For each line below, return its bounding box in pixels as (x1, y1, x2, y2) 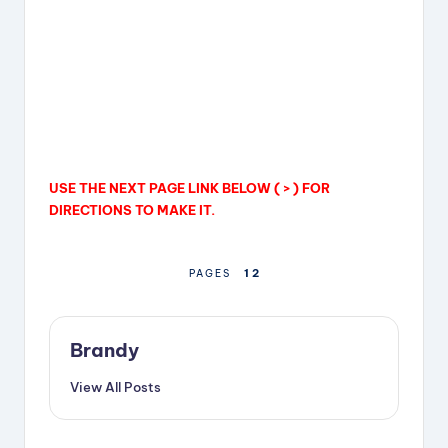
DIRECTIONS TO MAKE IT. (49, 202, 215, 219)
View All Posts (70, 379, 161, 396)
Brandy (70, 338, 139, 363)
